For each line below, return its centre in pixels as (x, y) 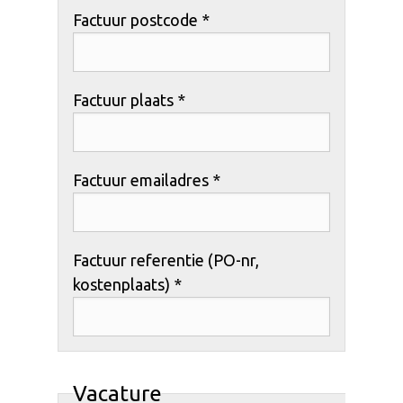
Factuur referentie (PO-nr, (166, 260)
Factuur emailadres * (147, 179)
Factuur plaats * (129, 99)
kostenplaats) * (127, 284)
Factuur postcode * (141, 19)
